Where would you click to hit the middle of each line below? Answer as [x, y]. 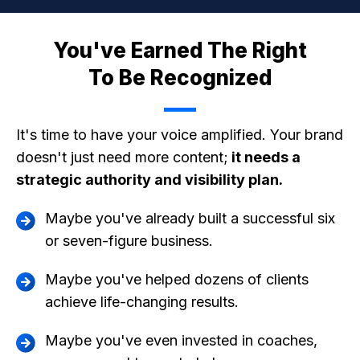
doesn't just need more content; [122, 157]
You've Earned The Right [180, 50]
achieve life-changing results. [142, 301]
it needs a [264, 157]
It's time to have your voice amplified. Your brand [180, 134]
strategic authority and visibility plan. [149, 179]
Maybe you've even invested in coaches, [181, 340]
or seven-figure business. [129, 240]
